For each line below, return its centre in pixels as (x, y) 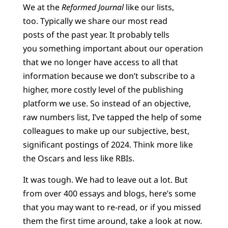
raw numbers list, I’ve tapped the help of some (112, 117)
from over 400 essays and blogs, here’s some (109, 193)
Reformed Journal (92, 7)
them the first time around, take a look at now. (112, 221)
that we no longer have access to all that (100, 62)
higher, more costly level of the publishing (103, 90)
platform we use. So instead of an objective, (107, 104)
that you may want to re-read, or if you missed (112, 207)
